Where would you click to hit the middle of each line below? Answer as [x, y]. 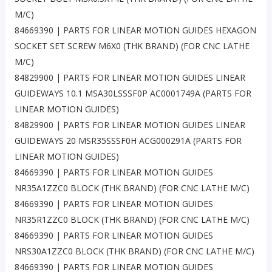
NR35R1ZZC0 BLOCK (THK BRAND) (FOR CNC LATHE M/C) [132, 220]
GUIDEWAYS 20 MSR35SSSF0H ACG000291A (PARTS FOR [128, 141]
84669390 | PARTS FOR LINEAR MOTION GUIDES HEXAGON [135, 30]
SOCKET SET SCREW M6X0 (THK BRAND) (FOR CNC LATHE [132, 46]
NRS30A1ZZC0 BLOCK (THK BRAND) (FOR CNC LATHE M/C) [134, 251]
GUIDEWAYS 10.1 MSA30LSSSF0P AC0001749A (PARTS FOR [133, 93]
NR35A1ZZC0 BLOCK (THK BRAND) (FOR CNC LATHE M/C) [132, 188]
